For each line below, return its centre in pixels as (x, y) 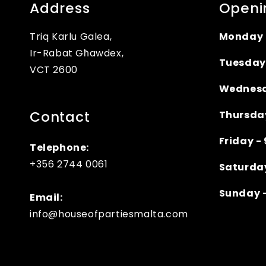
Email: (46, 197)
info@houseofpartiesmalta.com (109, 214)
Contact (60, 117)
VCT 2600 (54, 70)
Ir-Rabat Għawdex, (77, 53)
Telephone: (59, 147)
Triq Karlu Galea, (71, 37)
